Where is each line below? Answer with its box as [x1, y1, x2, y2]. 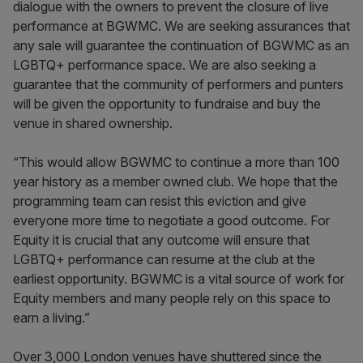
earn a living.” [13, 310, 90, 326]
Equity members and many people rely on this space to [13, 290, 331, 306]
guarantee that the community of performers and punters [13, 76, 344, 92]
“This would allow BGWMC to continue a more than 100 [13, 154, 340, 170]
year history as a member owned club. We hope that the [13, 173, 338, 190]
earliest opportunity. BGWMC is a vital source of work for [13, 271, 344, 287]
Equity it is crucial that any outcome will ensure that [13, 232, 310, 248]
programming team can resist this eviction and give [13, 193, 306, 209]
